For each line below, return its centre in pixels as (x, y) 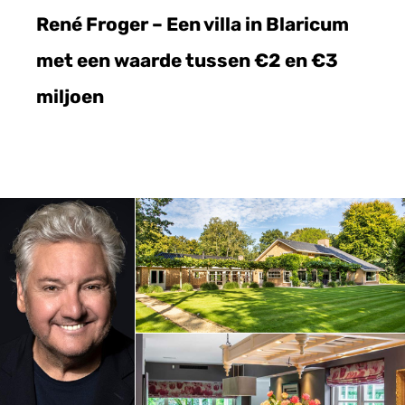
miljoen (70, 96)
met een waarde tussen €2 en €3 (187, 60)
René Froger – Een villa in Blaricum (193, 24)
